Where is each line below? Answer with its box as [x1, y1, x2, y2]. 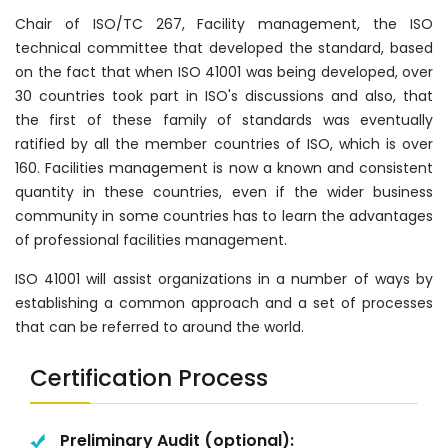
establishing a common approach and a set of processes [15, 293, 433, 314]
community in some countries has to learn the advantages [15, 206, 433, 227]
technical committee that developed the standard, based [15, 38, 433, 59]
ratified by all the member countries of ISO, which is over [15, 134, 433, 155]
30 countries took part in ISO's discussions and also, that [15, 86, 433, 107]
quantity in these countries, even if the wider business [15, 182, 433, 203]
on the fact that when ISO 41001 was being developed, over [15, 62, 433, 83]
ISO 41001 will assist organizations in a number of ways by [15, 269, 433, 290]
